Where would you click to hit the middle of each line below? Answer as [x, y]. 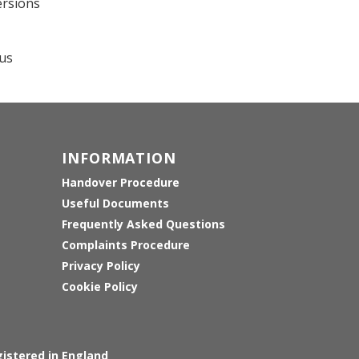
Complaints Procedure [126, 245]
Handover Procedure [121, 183]
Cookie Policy [100, 287]
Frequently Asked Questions [143, 224]
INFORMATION [119, 158]
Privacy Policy [101, 266]
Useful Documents [115, 204]
